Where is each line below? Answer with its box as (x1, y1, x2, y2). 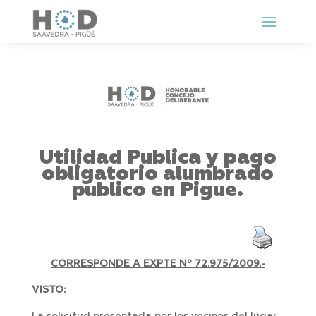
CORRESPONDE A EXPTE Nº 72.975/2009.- (50, 259, 265, 269)
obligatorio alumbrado (42, 164, 274, 185)
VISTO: (31, 285, 66, 296)
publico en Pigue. (72, 180, 244, 201)
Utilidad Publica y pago (39, 147, 276, 169)
